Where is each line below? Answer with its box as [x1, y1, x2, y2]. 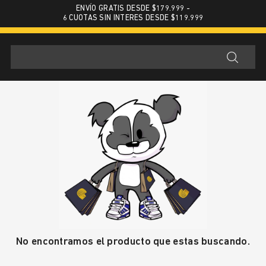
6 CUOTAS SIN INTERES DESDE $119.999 [62, 14, 204, 22]
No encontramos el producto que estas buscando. [16, 236, 250, 248]
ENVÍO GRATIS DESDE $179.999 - [76, 5, 190, 12]
